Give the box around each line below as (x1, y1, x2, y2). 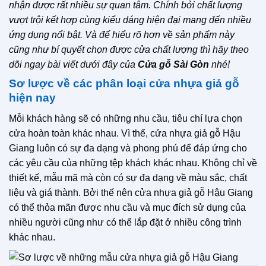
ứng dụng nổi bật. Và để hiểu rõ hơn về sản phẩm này (9, 30, 235, 40)
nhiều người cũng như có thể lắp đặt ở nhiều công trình (9, 217, 242, 227)
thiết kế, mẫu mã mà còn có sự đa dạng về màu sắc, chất (9, 172, 247, 183)
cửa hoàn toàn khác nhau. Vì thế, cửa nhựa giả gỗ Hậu (9, 128, 240, 138)
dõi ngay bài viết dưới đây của (9, 59, 138, 69)
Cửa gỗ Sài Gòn (138, 59, 211, 69)
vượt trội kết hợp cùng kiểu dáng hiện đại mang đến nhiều (9, 15, 251, 25)
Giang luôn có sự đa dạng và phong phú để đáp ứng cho (9, 142, 247, 153)
